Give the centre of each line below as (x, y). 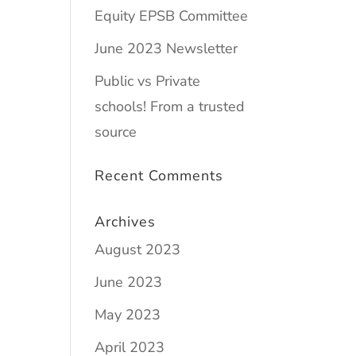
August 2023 (138, 250)
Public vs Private (148, 81)
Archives (126, 222)
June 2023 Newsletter (166, 48)
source (116, 132)
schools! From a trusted (170, 106)
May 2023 (128, 315)
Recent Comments (159, 176)
